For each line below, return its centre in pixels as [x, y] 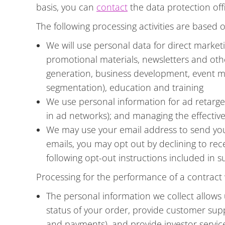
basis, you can [66, 7]
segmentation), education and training [125, 87]
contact [112, 7]
